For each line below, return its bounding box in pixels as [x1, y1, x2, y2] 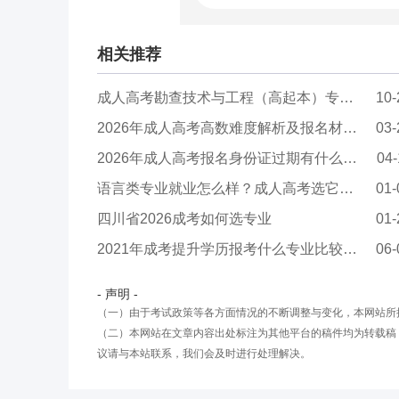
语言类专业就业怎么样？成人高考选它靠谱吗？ [97, 181, 339, 197]
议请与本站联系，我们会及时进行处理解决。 [97, 347, 311, 361]
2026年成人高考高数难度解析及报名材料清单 [97, 120, 343, 136]
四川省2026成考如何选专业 [97, 211, 272, 227]
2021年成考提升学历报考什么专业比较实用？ [97, 241, 343, 257]
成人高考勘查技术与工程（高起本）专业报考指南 [97, 90, 339, 106]
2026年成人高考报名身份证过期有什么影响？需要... [97, 151, 343, 167]
